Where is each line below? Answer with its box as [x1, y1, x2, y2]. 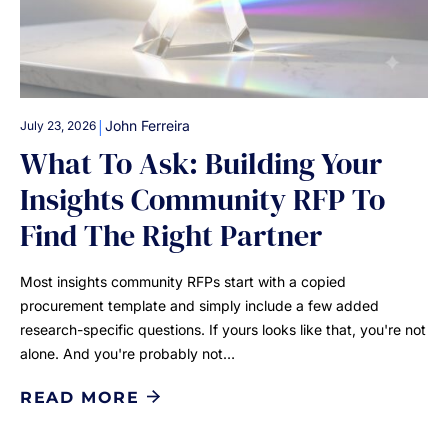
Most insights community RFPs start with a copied [20, 273, 346, 291]
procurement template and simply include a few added [20, 297, 379, 315]
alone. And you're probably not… [20, 345, 235, 363]
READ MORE [20, 387, 140, 407]
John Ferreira [105, 117, 190, 135]
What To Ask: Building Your [20, 143, 382, 185]
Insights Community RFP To [20, 179, 385, 221]
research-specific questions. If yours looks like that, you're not [20, 321, 426, 339]
